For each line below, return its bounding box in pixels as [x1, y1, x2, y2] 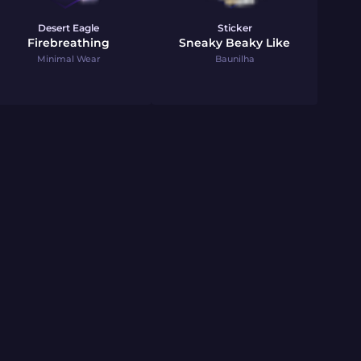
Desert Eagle [38, 22, 99, 34]
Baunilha [214, 53, 255, 64]
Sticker [217, 22, 252, 34]
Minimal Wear [36, 53, 101, 64]
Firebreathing [27, 35, 110, 50]
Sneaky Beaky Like [179, 35, 290, 50]
